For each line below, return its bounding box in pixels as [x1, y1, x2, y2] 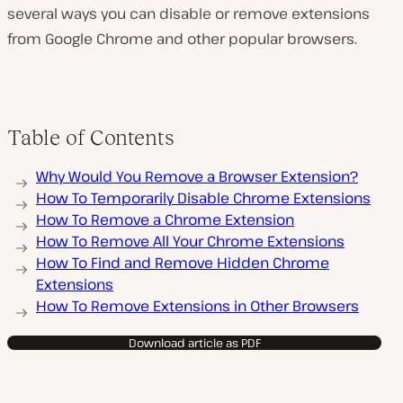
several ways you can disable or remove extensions [7, 4, 370, 23]
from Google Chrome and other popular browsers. [7, 29, 357, 49]
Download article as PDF [128, 335, 261, 351]
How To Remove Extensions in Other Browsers [36, 296, 359, 316]
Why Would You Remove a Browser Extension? [36, 166, 358, 186]
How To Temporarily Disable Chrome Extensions [36, 188, 371, 208]
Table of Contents [7, 125, 175, 149]
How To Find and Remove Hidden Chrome [36, 253, 329, 273]
